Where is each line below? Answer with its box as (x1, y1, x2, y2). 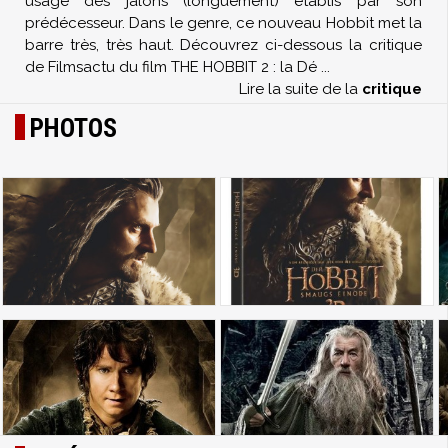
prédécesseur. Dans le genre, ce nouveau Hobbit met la (25, 14, 422, 32)
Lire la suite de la (239, 80, 362, 98)
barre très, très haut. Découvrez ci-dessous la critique (25, 36, 422, 54)
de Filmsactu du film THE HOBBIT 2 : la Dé (25, 58, 317, 76)
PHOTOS (30, 113, 117, 143)
